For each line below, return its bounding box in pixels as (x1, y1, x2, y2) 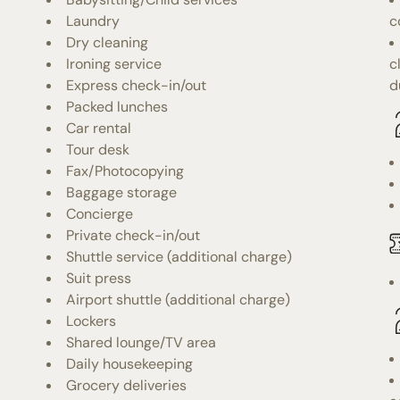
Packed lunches (66, 96, 169, 116)
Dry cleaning (66, 32, 149, 52)
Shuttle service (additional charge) (66, 246, 293, 266)
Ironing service (66, 54, 162, 73)
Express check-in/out (66, 75, 207, 95)
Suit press (66, 268, 132, 287)
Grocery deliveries (66, 375, 187, 395)
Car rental (66, 118, 132, 137)
